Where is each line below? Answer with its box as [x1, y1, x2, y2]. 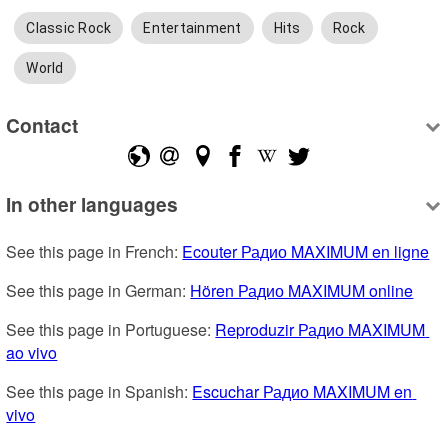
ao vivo [6, 341, 58, 365]
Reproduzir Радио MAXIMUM [215, 318, 426, 342]
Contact [6, 110, 79, 139]
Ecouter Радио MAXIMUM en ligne [182, 240, 430, 264]
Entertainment [143, 20, 242, 37]
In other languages [6, 190, 179, 219]
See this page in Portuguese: [6, 318, 216, 342]
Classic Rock [26, 20, 112, 37]
